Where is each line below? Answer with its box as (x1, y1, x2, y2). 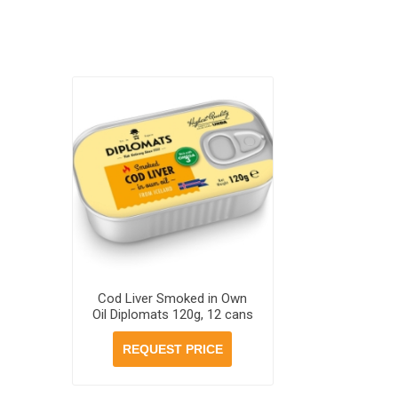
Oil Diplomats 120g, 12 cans (92, 306, 253, 323)
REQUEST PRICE (122, 342, 223, 357)
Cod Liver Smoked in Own (98, 291, 248, 307)
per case (147, 322, 198, 339)
